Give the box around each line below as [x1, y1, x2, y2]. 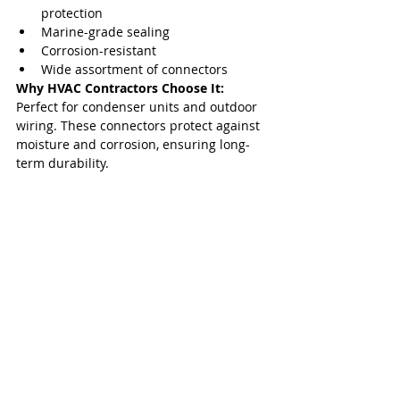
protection [41, 4, 103, 22]
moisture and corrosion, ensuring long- [16, 136, 250, 154]
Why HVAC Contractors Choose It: [16, 79, 228, 97]
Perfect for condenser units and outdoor [16, 98, 261, 116]
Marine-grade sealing [41, 23, 170, 41]
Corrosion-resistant [41, 42, 156, 60]
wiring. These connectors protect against [16, 117, 263, 135]
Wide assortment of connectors [41, 61, 228, 79]
